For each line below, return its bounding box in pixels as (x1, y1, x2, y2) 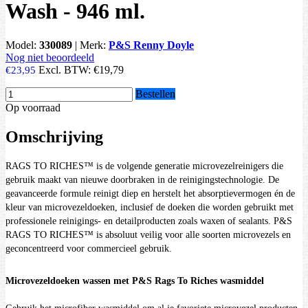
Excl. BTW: (38, 63, 93, 76)
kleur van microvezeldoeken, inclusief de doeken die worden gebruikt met (5, 202, 294, 213)
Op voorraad (5, 101, 60, 113)
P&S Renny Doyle (109, 38, 194, 51)
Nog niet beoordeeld (5, 51, 94, 63)
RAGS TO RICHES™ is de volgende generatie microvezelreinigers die (5, 161, 283, 172)
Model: (5, 38, 39, 51)
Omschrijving (5, 127, 103, 146)
